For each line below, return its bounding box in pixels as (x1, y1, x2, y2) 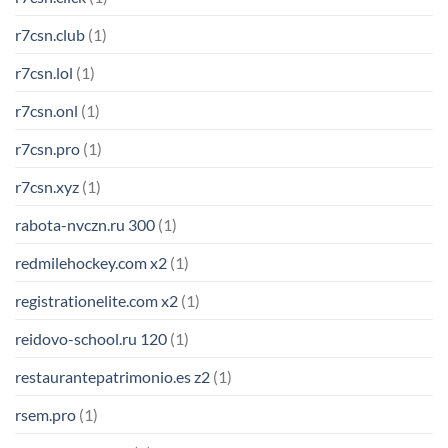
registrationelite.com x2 (15, 291, 178, 311)
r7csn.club (15, 25, 85, 45)
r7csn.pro (15, 139, 80, 159)
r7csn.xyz (15, 177, 79, 197)
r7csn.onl (15, 101, 78, 121)
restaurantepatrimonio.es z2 (15, 367, 210, 387)
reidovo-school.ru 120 (15, 329, 167, 349)
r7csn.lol (15, 63, 73, 83)
